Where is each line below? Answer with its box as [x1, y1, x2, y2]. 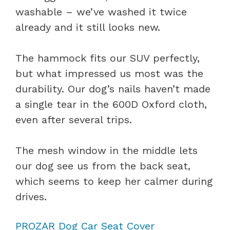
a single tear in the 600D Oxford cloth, [15, 98, 207, 110]
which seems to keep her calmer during [15, 175, 213, 187]
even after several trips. [15, 113, 132, 126]
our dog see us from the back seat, [15, 159, 190, 172]
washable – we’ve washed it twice [15, 5, 187, 18]
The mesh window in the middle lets [15, 144, 198, 157]
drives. [15, 190, 47, 203]
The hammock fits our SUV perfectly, [15, 51, 200, 64]
